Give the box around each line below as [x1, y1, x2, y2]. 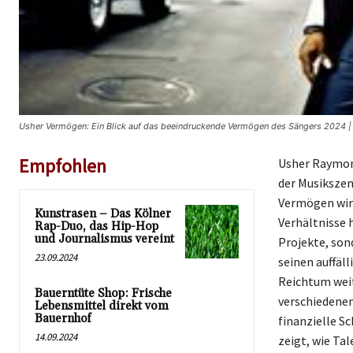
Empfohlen [19, 154, 106, 179]
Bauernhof [35, 311, 91, 327]
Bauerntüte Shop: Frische [35, 286, 172, 302]
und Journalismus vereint [35, 232, 174, 247]
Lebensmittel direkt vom [35, 299, 169, 314]
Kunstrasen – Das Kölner [35, 206, 171, 222]
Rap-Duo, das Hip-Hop [35, 219, 158, 235]
